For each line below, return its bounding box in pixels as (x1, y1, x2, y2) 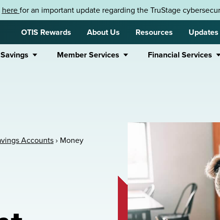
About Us (87, 27, 120, 38)
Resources (136, 27, 173, 38)
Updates (189, 27, 219, 38)
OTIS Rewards (21, 27, 71, 38)
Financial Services (148, 49, 212, 60)
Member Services (57, 49, 119, 60)
